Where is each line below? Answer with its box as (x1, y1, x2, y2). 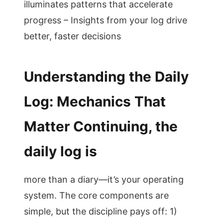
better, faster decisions (24, 31, 121, 41)
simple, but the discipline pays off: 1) (24, 206, 177, 217)
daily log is (24, 143, 97, 160)
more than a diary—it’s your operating (24, 174, 184, 185)
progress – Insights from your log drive (24, 15, 187, 25)
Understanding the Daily (24, 68, 189, 85)
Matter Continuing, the (24, 118, 178, 135)
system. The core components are (24, 190, 169, 201)
